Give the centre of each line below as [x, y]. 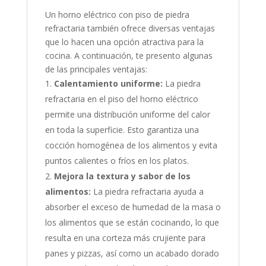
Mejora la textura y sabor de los [122, 176]
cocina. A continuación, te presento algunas [129, 56]
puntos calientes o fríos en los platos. [117, 161]
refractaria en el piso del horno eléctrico [121, 99]
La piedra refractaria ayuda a [147, 192]
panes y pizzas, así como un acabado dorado [132, 254]
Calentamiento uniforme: [108, 84]
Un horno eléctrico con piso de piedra [117, 15]
